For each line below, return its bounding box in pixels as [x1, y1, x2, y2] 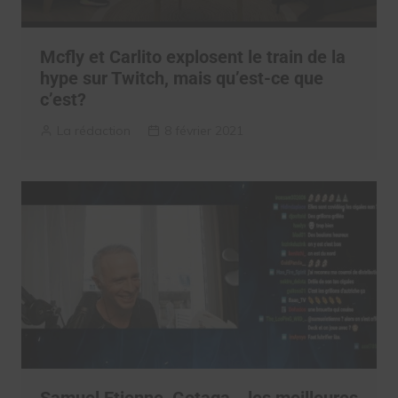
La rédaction [56, 123, 131, 139]
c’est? [39, 89, 86, 111]
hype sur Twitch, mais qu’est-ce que [39, 68, 323, 90]
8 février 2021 [163, 123, 243, 139]
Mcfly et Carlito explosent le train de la [39, 46, 346, 68]
